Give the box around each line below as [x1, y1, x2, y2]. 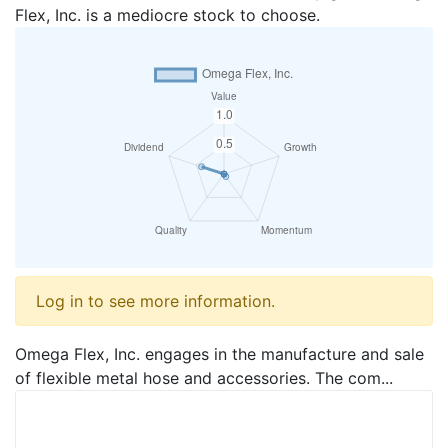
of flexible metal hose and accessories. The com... [15, 368, 393, 388]
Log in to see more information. [36, 291, 275, 311]
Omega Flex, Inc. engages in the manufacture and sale [15, 344, 424, 364]
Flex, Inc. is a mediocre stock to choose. [15, 5, 320, 25]
